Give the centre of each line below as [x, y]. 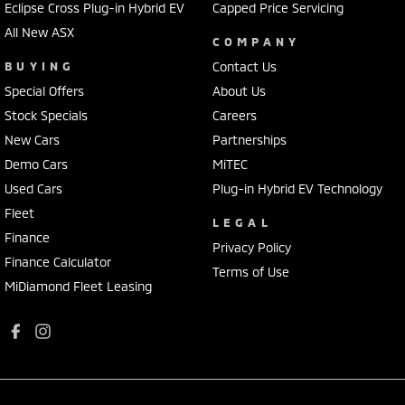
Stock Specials [46, 116]
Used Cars [33, 189]
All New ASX [39, 33]
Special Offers [44, 91]
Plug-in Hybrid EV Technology [297, 189]
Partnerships [249, 140]
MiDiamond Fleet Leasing [78, 287]
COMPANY [256, 42]
